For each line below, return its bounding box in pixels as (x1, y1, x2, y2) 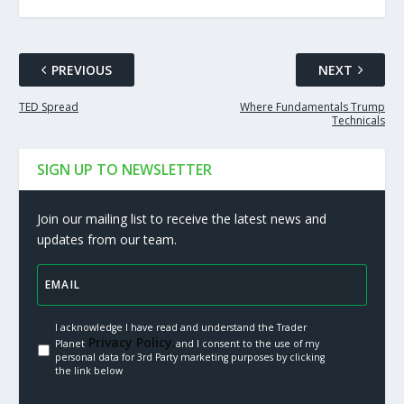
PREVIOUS (50, 60, 112, 78)
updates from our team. (36, 230, 177, 248)
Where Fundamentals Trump (240, 98, 386, 115)
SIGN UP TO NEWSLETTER (36, 159, 212, 179)
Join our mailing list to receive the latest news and (36, 209, 326, 227)
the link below (54, 363, 123, 377)
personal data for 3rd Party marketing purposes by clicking (54, 350, 325, 363)
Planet (54, 336, 85, 350)
